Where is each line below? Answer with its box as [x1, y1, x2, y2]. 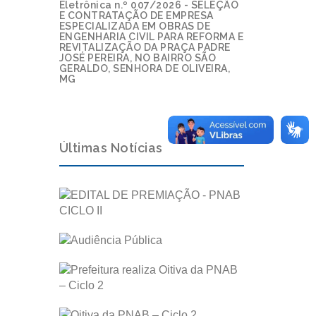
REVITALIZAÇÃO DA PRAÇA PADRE [59, 42, 231, 54]
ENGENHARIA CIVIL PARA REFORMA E [59, 31, 243, 43]
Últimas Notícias [59, 140, 163, 156]
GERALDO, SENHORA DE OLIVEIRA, [59, 63, 230, 75]
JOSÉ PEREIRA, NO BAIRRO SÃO [59, 52, 216, 64]
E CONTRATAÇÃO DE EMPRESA [59, 10, 214, 22]
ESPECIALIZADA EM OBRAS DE [59, 20, 210, 32]
